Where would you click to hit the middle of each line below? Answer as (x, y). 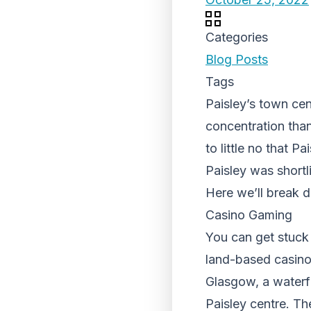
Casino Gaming (249, 215)
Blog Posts (237, 59)
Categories (237, 37)
